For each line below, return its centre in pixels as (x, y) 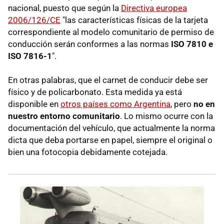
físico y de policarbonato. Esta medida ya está (95, 92)
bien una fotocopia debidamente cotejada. (88, 152)
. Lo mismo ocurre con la (166, 116)
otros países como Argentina (115, 104)
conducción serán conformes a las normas (89, 44)
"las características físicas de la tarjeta (134, 20)
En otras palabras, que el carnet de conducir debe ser (108, 80)
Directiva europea (154, 8)
